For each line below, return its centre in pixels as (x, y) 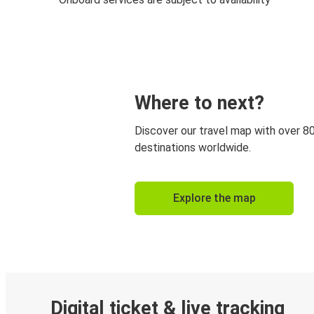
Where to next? (199, 103)
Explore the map (214, 198)
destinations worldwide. (193, 147)
